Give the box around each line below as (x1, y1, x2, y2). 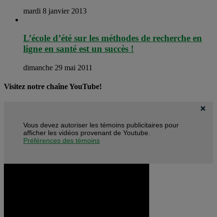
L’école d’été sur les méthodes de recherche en (23, 33, 202, 44)
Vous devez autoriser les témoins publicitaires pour (23, 121, 179, 129)
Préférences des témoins (23, 136, 100, 144)
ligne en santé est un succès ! (23, 44, 134, 54)
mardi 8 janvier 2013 (23, 6, 87, 15)
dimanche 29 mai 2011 (23, 63, 93, 72)
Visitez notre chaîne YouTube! (4, 82, 102, 91)
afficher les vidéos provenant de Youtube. (23, 128, 150, 137)
